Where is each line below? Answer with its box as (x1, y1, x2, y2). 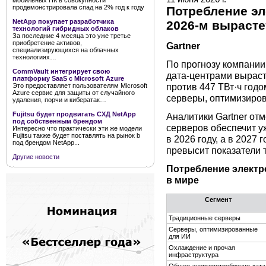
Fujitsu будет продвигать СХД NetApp (12, 110, 136, 118)
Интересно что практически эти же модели (12, 125, 142, 132)
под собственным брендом (12, 118, 102, 125)
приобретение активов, (12, 39, 82, 46)
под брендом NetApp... (12, 139, 80, 146)
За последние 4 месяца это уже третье (12, 32, 131, 39)
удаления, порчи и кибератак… (12, 96, 106, 103)
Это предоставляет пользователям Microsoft (12, 82, 147, 89)
